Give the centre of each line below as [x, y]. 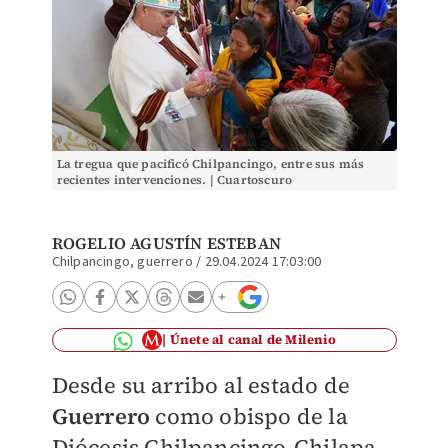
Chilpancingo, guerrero [122, 262]
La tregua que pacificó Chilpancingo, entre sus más [210, 164]
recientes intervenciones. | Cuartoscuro [174, 180]
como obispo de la [249, 416]
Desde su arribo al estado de [201, 385]
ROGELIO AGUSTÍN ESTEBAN [166, 243]
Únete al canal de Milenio [252, 339]
